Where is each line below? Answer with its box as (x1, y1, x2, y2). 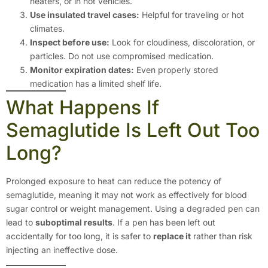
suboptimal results (35, 217, 112, 227)
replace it (153, 230, 191, 241)
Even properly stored (134, 64, 218, 75)
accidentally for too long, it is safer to (6, 230, 153, 241)
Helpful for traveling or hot (139, 9, 244, 20)
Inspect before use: (30, 36, 109, 47)
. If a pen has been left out (112, 217, 215, 227)
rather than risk (191, 230, 252, 241)
